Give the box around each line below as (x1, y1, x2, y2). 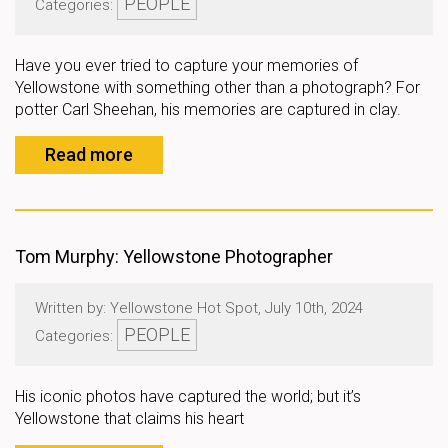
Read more (45, 144, 133, 165)
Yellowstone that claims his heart (15, 409, 244, 428)
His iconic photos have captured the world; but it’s (15, 387, 361, 406)
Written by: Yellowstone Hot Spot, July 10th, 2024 (35, 299, 363, 317)
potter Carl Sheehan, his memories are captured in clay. (15, 100, 401, 119)
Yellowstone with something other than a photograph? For (15, 78, 420, 97)
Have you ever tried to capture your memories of (15, 56, 358, 75)
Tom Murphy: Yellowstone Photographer (15, 246, 333, 267)
